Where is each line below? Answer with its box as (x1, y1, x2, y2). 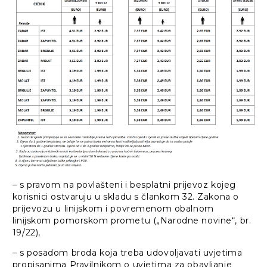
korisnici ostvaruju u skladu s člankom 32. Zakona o (12, 191, 242, 202)
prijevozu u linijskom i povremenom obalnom (12, 203, 214, 214)
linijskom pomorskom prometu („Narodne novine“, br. (12, 215, 252, 226)
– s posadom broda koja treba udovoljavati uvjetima (12, 247, 243, 258)
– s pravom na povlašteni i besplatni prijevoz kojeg (12, 179, 236, 190)
